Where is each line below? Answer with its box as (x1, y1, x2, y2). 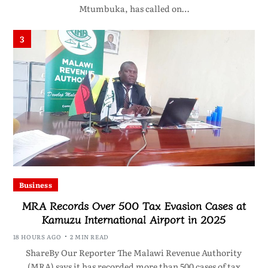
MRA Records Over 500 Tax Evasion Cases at (22, 197, 246, 213)
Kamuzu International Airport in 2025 (42, 211, 226, 227)
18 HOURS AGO (13, 232, 62, 241)
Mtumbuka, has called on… (78, 2, 189, 15)
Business (19, 179, 52, 190)
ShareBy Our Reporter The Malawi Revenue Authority (26, 246, 242, 258)
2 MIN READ (69, 232, 109, 241)
